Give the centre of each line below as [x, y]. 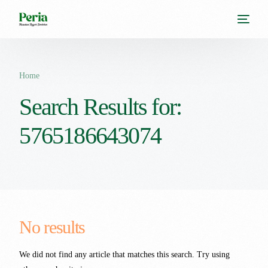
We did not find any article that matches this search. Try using [125, 255]
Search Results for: [100, 107]
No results [52, 227]
